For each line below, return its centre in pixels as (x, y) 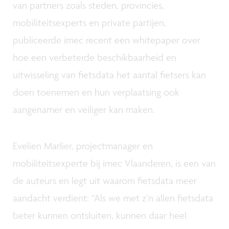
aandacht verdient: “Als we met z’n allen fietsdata (113, 198)
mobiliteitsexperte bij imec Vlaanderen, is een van (114, 163)
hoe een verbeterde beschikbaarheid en (95, 57)
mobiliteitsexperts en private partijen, (89, 22)
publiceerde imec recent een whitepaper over (107, 40)
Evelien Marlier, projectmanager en (83, 145)
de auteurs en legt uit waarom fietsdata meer (105, 180)
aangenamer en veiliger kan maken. (84, 109)
